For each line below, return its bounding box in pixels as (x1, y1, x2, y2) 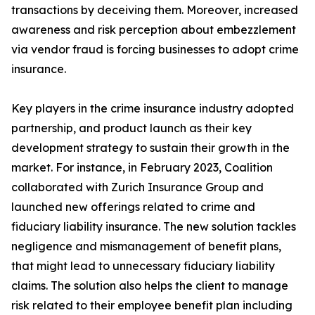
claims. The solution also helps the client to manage (11, 278, 288, 293)
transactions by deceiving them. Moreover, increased (11, 3, 298, 18)
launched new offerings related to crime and (11, 200, 255, 214)
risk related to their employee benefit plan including (11, 298, 292, 313)
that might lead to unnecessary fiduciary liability (11, 259, 275, 274)
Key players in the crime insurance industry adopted (11, 101, 294, 116)
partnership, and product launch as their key (11, 121, 252, 136)
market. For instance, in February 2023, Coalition (11, 160, 273, 175)
